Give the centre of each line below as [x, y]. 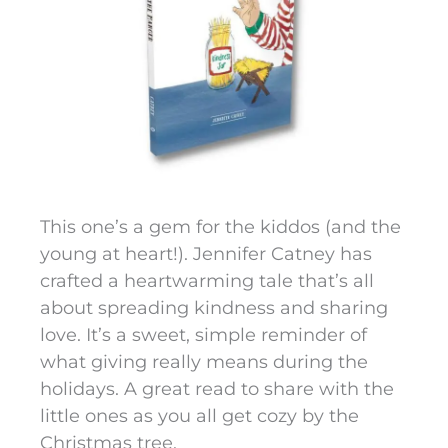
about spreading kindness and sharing [214, 308]
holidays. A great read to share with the [217, 389]
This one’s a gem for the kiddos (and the [220, 227]
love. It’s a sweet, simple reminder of [203, 335]
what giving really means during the [204, 362]
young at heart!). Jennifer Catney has [206, 254]
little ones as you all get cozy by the [199, 416]
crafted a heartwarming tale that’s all [207, 281]
